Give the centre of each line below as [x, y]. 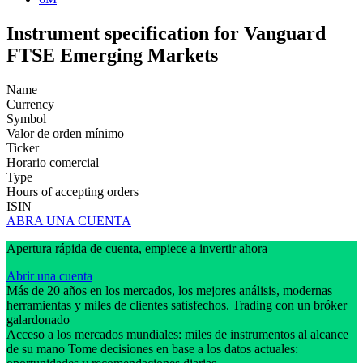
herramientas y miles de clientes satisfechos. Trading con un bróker [177, 305]
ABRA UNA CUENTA [69, 220]
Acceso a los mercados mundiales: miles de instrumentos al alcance [177, 334]
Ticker [23, 147]
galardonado [40, 319]
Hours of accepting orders [73, 191]
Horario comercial [53, 162]
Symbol [26, 118]
